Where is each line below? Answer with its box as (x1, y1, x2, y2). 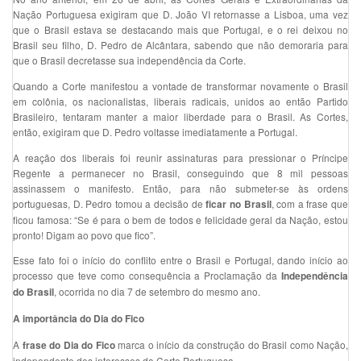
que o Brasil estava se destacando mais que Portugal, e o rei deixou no (13, 23, 348, 37)
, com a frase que (271, 196, 349, 210)
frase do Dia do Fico (22, 338, 115, 352)
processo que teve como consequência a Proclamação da (13, 268, 281, 283)
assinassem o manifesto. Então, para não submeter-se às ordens (13, 180, 348, 195)
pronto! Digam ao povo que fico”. (13, 227, 156, 242)
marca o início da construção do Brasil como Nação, (114, 337, 348, 351)
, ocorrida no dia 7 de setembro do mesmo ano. (54, 284, 260, 299)
